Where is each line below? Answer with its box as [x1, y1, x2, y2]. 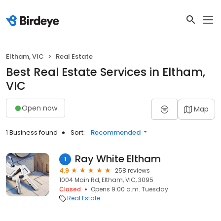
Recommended [91, 128, 141, 137]
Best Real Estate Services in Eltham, [6, 64, 205, 80]
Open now [22, 103, 57, 113]
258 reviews [115, 166, 150, 175]
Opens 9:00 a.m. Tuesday [91, 185, 168, 193]
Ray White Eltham [75, 152, 161, 166]
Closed [59, 185, 81, 193]
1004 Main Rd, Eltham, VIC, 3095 [59, 176, 153, 184]
